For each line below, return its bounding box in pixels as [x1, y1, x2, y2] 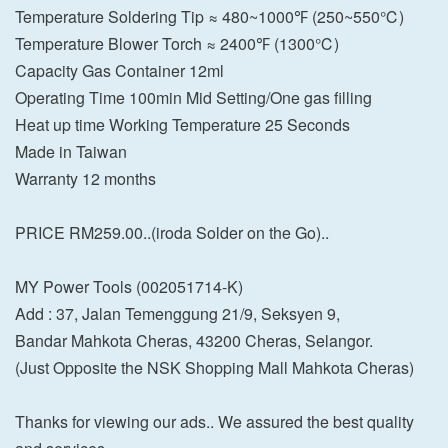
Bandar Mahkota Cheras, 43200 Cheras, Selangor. [15, 328, 373, 352]
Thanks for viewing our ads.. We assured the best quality [15, 409, 414, 433]
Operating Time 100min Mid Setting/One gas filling [15, 85, 372, 109]
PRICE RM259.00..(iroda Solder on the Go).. [15, 220, 329, 244]
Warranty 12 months [15, 166, 156, 190]
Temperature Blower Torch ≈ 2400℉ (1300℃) [15, 31, 339, 55]
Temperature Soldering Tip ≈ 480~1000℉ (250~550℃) [15, 4, 404, 28]
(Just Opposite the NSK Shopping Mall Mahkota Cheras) [15, 355, 414, 379]
